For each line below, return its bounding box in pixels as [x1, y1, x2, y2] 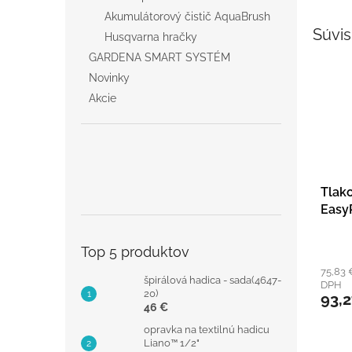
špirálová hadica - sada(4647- [144, 273, 281, 286]
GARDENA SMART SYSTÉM [89, 51, 230, 64]
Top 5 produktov [81, 243, 189, 260]
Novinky [89, 71, 130, 85]
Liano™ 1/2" [144, 336, 200, 349]
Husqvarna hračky [104, 31, 197, 44]
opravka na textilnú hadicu [144, 323, 269, 335]
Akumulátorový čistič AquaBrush [104, 10, 270, 24]
